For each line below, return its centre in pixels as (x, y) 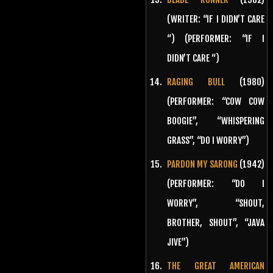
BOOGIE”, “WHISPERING (216, 121)
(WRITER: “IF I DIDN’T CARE (216, 19)
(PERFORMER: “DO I (216, 183)
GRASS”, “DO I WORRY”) (208, 140)
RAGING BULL (196, 82)
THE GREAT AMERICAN (216, 266)
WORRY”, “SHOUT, (216, 203)
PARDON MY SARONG (202, 164)
